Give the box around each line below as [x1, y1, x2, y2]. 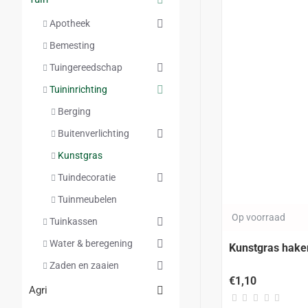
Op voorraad [232, 211, 285, 223]
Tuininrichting [49, 84, 107, 95]
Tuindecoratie [58, 172, 115, 183]
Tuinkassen [49, 216, 98, 227]
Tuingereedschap [49, 62, 122, 73]
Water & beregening [49, 238, 133, 249]
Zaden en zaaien [49, 260, 119, 271]
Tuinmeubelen [58, 194, 117, 205]
